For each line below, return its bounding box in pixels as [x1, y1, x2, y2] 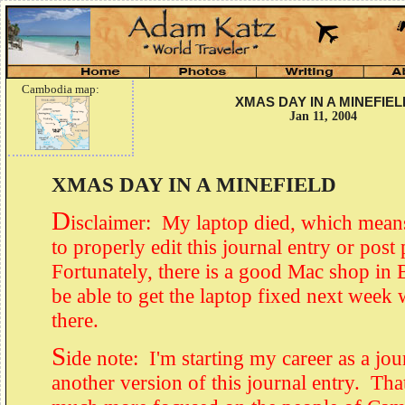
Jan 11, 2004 [289, 109, 357, 123]
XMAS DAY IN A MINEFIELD [52, 174, 336, 196]
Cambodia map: [22, 82, 99, 96]
